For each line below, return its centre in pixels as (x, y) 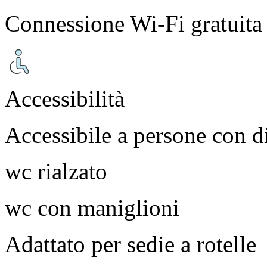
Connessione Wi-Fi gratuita (133, 23)
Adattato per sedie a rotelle (131, 244)
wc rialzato (56, 171)
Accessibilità (65, 98)
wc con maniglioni (92, 207)
